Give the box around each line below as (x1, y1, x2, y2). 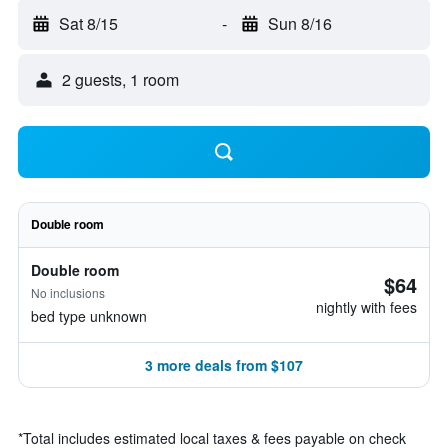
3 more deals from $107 (145, 355, 303, 375)
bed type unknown (31, 306, 147, 326)
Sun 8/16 (267, 12, 332, 35)
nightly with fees (316, 297, 417, 317)
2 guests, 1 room (62, 68, 179, 91)
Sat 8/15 (59, 12, 118, 35)
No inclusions (31, 284, 105, 301)
